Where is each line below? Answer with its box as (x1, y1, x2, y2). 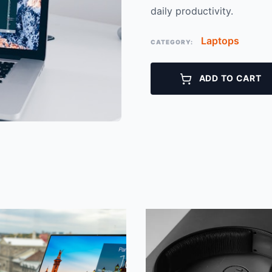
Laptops (201, 35, 239, 47)
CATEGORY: (151, 38, 193, 46)
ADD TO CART (197, 73, 262, 83)
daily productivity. (151, 5, 233, 17)
